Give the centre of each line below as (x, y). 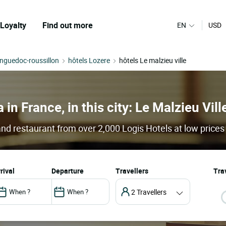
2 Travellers (149, 192)
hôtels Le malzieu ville (153, 60)
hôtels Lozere (89, 60)
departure (70, 171)
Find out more (68, 25)
